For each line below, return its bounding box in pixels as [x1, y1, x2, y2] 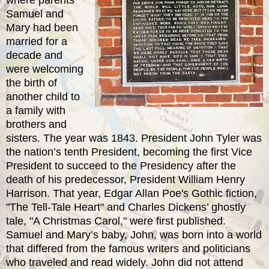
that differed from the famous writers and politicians [6, 242, 250, 255]
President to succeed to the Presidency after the [6, 159, 236, 172]
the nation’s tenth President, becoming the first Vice [6, 145, 252, 158]
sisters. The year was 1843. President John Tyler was [6, 131, 262, 144]
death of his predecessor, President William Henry [6, 173, 245, 186]
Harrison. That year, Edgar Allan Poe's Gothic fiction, [6, 187, 257, 199]
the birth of [6, 76, 57, 89]
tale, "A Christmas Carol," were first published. [6, 214, 226, 227]
